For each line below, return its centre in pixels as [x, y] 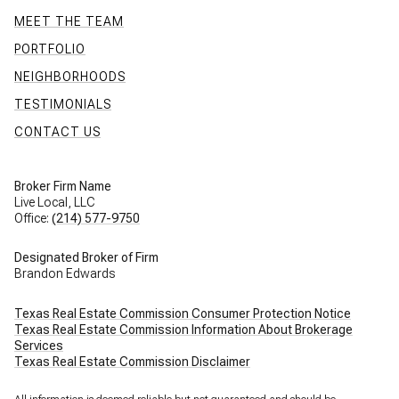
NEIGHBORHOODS [70, 76]
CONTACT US [57, 131]
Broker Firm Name [63, 186]
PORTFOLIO [50, 49]
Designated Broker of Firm [86, 258]
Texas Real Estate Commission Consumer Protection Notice [183, 313]
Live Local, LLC [55, 202]
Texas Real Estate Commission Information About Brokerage [183, 329]
